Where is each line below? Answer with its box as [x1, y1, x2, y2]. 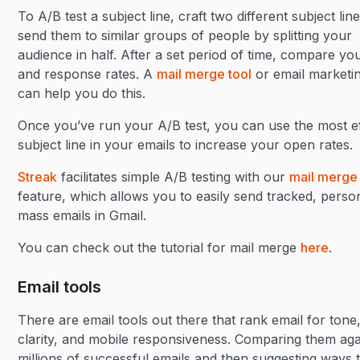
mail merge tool [157, 66, 252, 82]
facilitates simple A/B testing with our [57, 169, 290, 185]
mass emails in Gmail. [18, 207, 147, 223]
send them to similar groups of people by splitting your [18, 27, 353, 43]
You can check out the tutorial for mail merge [18, 239, 301, 256]
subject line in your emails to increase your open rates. [18, 137, 354, 153]
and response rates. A [18, 66, 157, 82]
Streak [18, 169, 58, 185]
